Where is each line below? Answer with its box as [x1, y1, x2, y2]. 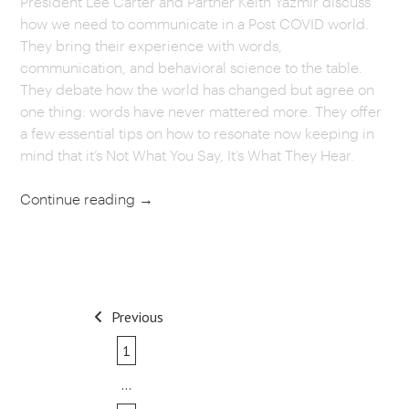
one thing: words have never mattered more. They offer [20, 102, 383, 120]
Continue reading [20, 190, 140, 207]
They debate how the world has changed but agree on [20, 80, 375, 98]
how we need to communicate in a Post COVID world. [20, 15, 370, 32]
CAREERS [183, 26, 226, 48]
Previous [107, 308, 163, 326]
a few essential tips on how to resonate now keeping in [20, 124, 375, 142]
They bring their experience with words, [20, 37, 283, 54]
